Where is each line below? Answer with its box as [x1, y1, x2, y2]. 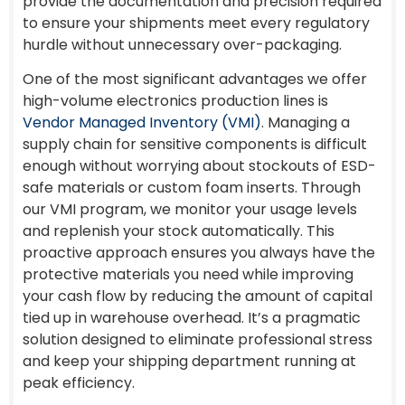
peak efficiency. [23, 372, 135, 394]
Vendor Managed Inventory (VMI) [23, 112, 261, 134]
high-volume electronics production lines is [23, 90, 328, 112]
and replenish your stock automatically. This [23, 221, 334, 242]
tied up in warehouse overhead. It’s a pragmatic [23, 307, 361, 329]
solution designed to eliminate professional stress [23, 329, 372, 351]
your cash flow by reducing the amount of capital [23, 286, 372, 307]
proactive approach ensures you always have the [23, 242, 375, 264]
